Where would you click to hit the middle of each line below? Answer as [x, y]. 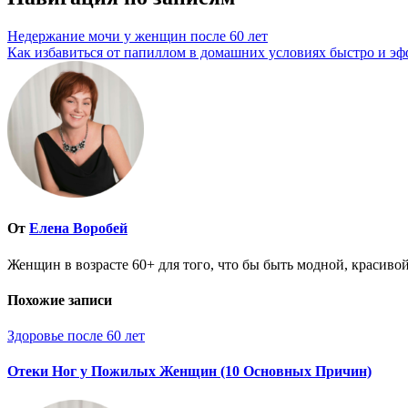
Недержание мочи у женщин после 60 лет [138, 36]
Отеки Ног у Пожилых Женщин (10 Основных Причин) [189, 372]
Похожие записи [60, 300]
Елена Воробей [78, 229]
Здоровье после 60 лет [76, 336]
